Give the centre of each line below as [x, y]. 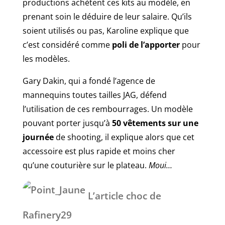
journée [38, 137]
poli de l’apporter [146, 44]
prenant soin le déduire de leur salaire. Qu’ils [107, 16]
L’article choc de [123, 196]
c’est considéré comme [67, 44]
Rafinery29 [47, 215]
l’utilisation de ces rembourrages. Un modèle [107, 109]
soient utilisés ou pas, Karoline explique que [105, 30]
